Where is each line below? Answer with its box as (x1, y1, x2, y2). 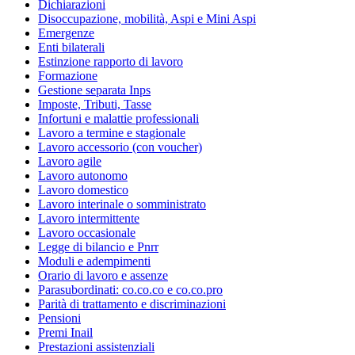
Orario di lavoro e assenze (38, 269, 168, 283)
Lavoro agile (38, 155, 101, 169)
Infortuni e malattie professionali (38, 112, 199, 126)
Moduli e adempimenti (38, 254, 151, 269)
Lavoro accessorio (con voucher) (38, 140, 202, 155)
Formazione (38, 69, 97, 83)
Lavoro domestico (38, 183, 128, 197)
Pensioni (38, 311, 81, 326)
